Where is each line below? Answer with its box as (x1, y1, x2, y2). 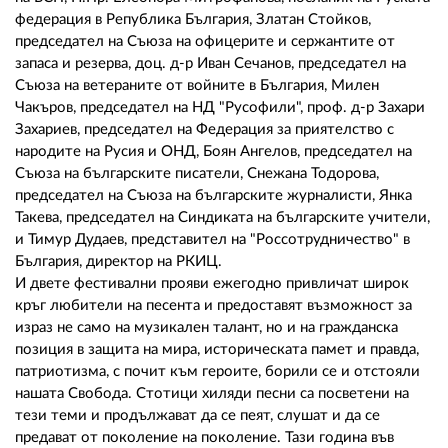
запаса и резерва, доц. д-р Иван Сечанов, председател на (15, 56, 406, 72)
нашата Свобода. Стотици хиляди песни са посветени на (15, 386, 409, 402)
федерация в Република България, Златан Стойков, (15, 12, 371, 28)
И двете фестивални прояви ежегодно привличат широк (15, 276, 409, 292)
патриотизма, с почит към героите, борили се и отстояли (15, 364, 420, 380)
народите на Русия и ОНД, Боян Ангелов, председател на (15, 144, 412, 160)
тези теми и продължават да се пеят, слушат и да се (15, 408, 380, 424)
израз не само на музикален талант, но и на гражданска (15, 320, 398, 336)
